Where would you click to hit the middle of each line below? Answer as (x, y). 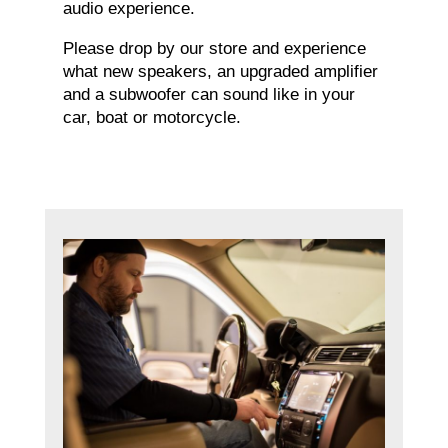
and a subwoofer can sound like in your (208, 95)
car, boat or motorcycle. (151, 118)
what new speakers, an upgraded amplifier (220, 72)
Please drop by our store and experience (214, 49)
